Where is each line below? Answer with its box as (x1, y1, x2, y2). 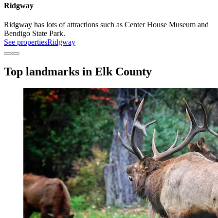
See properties (4, 38, 47, 47)
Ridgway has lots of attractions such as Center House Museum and (4, 20, 209, 29)
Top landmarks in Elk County (4, 65, 152, 78)
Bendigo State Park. (4, 29, 65, 38)
